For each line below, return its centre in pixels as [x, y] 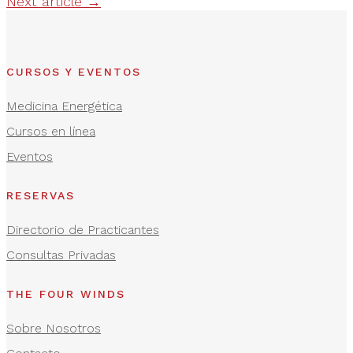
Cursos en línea [51, 132]
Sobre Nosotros [54, 329]
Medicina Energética [64, 106]
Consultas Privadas [61, 255]
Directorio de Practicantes [83, 230]
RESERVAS [41, 195]
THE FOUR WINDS [66, 294]
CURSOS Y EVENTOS [74, 71]
